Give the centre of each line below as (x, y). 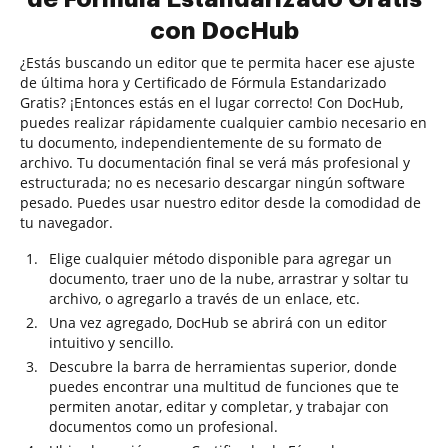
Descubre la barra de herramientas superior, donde (223, 366)
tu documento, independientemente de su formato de (201, 142)
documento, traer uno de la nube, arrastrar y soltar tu (229, 278)
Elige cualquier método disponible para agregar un (220, 258)
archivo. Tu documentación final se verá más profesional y (215, 162)
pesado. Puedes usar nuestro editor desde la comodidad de (220, 202)
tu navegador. (66, 222)
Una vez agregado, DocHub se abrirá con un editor (218, 322)
